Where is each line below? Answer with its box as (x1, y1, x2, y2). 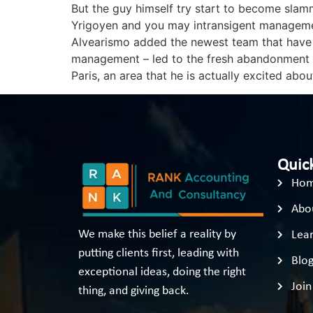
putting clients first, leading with (78, 247, 239, 261)
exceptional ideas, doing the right (78, 265, 246, 279)
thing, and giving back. (78, 284, 189, 298)
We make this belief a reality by (78, 228, 236, 242)
